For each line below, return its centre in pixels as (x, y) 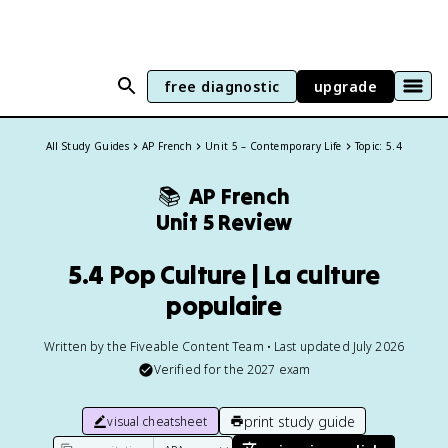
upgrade (345, 86)
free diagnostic (221, 86)
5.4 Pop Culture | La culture (224, 274)
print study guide (299, 421)
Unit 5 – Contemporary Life (273, 146)
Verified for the (200, 369)
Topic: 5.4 (378, 146)
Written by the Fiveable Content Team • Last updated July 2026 (224, 346)
